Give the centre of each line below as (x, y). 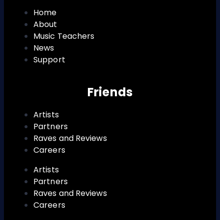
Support (49, 59)
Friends (110, 92)
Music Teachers (64, 36)
